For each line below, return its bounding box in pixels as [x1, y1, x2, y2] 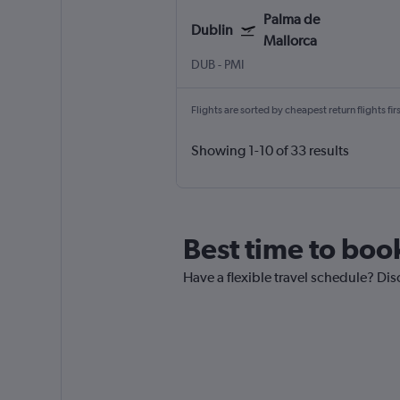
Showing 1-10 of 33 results [190, 142, 349, 160]
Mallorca [262, 32, 317, 50]
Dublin [190, 21, 233, 39]
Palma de [262, 11, 320, 29]
